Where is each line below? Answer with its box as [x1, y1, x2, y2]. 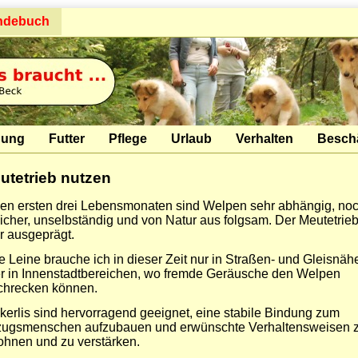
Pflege [109, 132, 147, 145]
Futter [49, 132, 85, 145]
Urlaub [171, 132, 212, 145]
